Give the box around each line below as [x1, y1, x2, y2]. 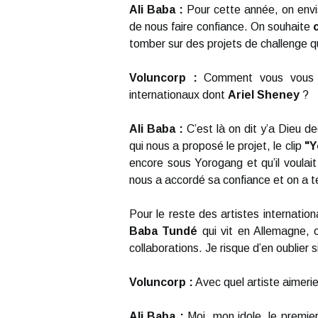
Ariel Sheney [228, 89, 300, 101]
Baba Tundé [129, 225, 198, 237]
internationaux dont [129, 89, 228, 101]
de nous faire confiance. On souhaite [129, 21, 314, 33]
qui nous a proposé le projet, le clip [129, 140, 305, 152]
